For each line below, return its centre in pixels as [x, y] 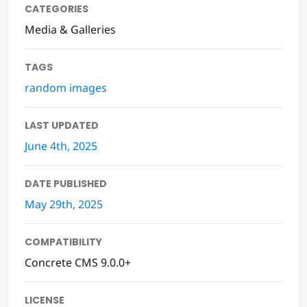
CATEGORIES [57, 9]
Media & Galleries [70, 30]
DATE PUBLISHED [66, 184]
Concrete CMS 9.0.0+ [78, 263]
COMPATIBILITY [63, 242]
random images [66, 88]
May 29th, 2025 [64, 205]
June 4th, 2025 [61, 146]
